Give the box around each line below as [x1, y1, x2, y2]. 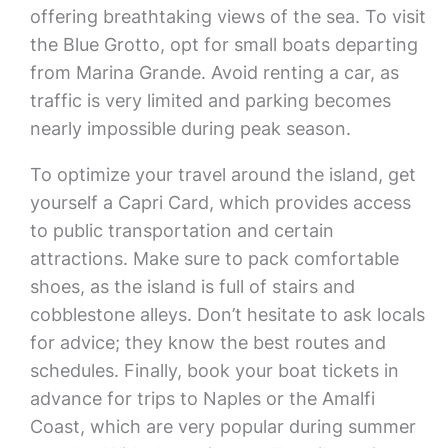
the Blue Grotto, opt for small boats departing [29, 34, 418, 55]
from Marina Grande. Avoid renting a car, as [29, 62, 399, 83]
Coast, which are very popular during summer [29, 416, 416, 437]
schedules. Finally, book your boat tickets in [29, 360, 399, 381]
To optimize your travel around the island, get [29, 164, 416, 185]
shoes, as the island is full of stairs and [29, 276, 355, 297]
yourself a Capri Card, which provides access [29, 192, 411, 213]
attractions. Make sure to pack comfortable [29, 248, 399, 269]
